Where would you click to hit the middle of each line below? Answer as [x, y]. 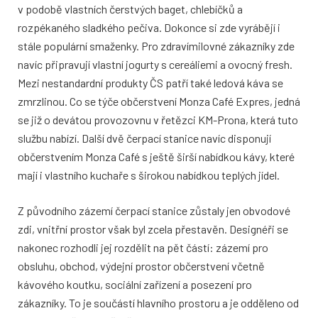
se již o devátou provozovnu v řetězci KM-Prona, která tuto [158, 120]
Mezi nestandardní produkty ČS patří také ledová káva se [150, 83]
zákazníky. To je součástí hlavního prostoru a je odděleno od [158, 303]
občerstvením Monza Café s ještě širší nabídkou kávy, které [156, 157]
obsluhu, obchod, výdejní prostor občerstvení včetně [141, 266]
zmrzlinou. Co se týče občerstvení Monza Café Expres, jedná [159, 102]
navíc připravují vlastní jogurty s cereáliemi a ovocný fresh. [155, 65]
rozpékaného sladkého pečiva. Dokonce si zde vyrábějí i [149, 28]
